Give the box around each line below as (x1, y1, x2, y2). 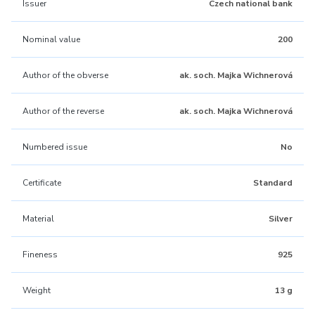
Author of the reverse (22, 105, 104, 117)
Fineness (22, 249, 58, 260)
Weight (22, 285, 51, 296)
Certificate (22, 177, 61, 188)
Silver (269, 213, 292, 224)
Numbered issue (22, 141, 87, 153)
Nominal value (22, 34, 80, 45)
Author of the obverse (22, 70, 108, 81)
